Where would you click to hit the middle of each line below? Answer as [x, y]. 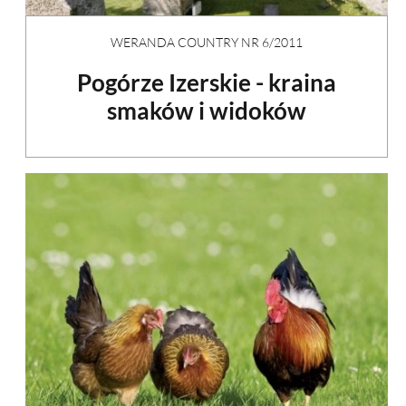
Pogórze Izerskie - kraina [207, 82]
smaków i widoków [207, 110]
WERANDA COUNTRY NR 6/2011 [207, 42]
